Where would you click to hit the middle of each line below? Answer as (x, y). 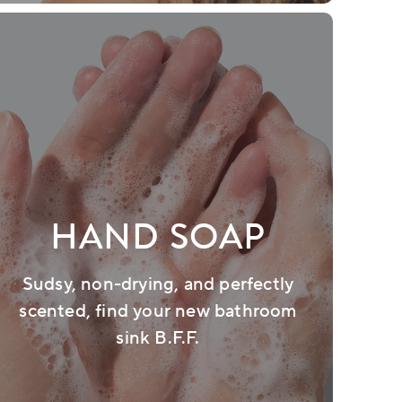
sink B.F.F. (158, 339)
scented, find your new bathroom (158, 312)
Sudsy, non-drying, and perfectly (158, 285)
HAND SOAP (158, 237)
